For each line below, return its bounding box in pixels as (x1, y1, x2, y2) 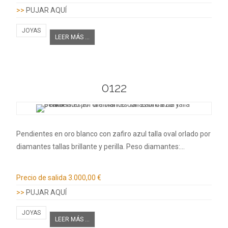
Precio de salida (16, 173, 67, 182)
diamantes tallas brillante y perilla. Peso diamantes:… (16, 142, 185, 151)
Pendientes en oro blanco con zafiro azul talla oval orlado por (16, 129, 211, 138)
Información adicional (16, 158, 119, 170)
